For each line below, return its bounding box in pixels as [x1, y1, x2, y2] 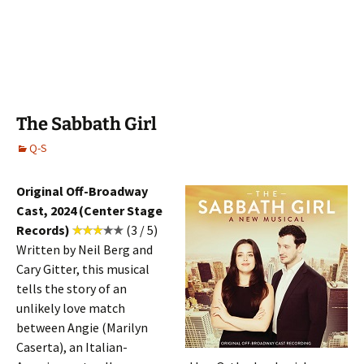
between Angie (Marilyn [16, 319, 148, 336]
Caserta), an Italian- [16, 339, 128, 355]
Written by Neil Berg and [16, 241, 153, 258]
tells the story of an [16, 280, 127, 297]
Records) [16, 222, 70, 238]
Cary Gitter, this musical [16, 261, 149, 277]
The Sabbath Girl [16, 113, 157, 135]
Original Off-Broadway [16, 183, 148, 199]
